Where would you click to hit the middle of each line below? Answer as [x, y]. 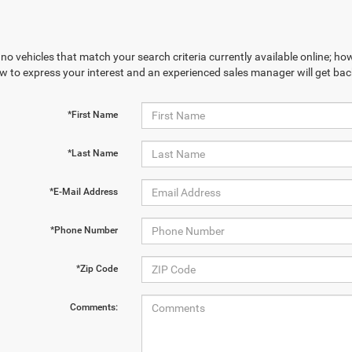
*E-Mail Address [83, 192]
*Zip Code [97, 269]
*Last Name [92, 153]
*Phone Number [84, 230]
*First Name [92, 115]
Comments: [93, 307]
